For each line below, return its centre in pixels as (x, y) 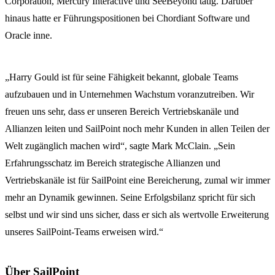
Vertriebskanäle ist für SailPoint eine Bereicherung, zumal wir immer (137, 180)
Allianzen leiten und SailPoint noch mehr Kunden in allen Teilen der (137, 129)
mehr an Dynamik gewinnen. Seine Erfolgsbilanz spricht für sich (130, 198)
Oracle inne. (29, 36)
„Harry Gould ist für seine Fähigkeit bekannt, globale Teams (122, 77)
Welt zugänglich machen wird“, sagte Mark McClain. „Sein (120, 146)
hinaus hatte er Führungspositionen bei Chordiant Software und (127, 18)
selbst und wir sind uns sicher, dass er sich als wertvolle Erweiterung (137, 215)
